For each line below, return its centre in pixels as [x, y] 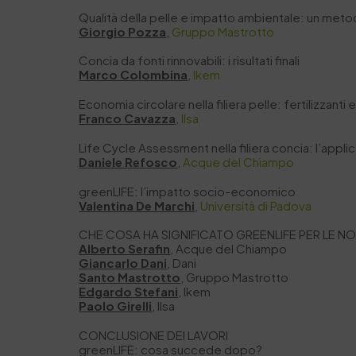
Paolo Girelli [116, 306]
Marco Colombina [133, 75]
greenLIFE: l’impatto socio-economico [188, 191]
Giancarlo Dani [123, 263]
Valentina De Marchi [137, 205]
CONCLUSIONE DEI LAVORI [154, 335]
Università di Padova [256, 205]
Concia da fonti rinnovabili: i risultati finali [190, 60]
